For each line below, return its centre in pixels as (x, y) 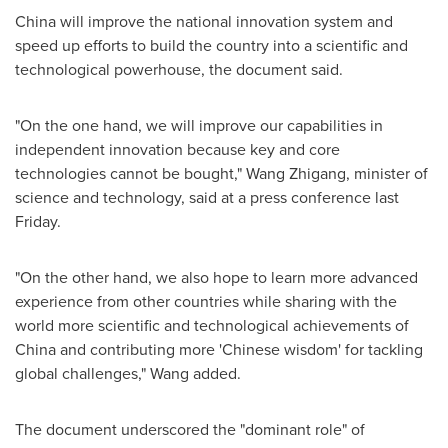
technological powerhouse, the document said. (179, 69)
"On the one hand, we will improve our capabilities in (199, 125)
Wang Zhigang (296, 173)
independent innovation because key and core (177, 149)
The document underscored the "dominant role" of (190, 429)
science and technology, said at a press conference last (207, 197)
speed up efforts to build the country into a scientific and (211, 45)
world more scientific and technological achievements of (212, 325)
